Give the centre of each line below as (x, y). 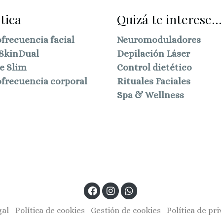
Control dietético (154, 67)
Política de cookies (50, 210)
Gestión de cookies (126, 210)
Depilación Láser (153, 53)
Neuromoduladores (159, 39)
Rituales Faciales (153, 81)
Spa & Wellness (150, 95)
